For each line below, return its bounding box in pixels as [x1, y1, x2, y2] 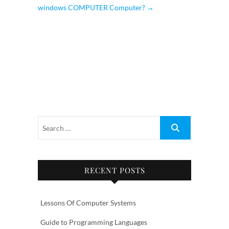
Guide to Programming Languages [40, 218, 147, 226]
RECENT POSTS [84, 165, 145, 175]
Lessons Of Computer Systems [40, 198, 136, 207]
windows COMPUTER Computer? [38, 3, 147, 12]
